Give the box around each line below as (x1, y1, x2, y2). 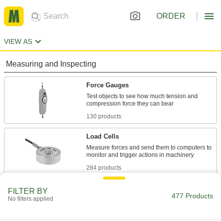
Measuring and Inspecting (6, 60, 96, 68)
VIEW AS (4, 37, 32, 45)
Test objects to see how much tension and (86, 93, 198, 100)
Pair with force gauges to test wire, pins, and (86, 195, 204, 202)
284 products (86, 164, 121, 171)
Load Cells (86, 133, 119, 140)
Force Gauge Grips (86, 184, 144, 191)
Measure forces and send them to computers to (86, 144, 212, 151)
